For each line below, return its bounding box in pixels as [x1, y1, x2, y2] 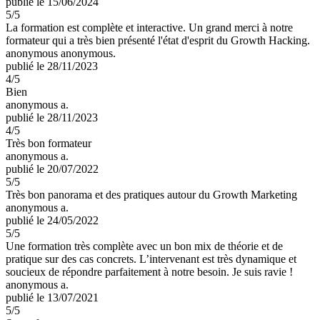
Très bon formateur [6, 136, 91, 149]
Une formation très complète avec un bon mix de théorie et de [6, 239, 283, 252]
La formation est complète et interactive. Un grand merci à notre [6, 21, 293, 34]
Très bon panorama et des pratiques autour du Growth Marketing [6, 188, 297, 201]
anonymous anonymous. [6, 46, 116, 59]
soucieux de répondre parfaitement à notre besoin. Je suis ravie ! [6, 265, 293, 278]
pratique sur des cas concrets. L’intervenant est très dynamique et [6, 252, 296, 265]
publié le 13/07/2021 [6, 291, 99, 304]
